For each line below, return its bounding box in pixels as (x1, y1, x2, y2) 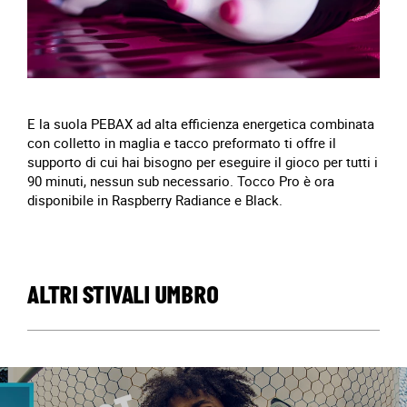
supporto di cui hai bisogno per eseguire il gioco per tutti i (27, 153, 378, 171)
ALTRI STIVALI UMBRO (27, 284, 219, 310)
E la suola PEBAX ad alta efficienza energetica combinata (27, 114, 374, 133)
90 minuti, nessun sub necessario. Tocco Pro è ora (27, 172, 334, 190)
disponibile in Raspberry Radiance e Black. (27, 191, 283, 209)
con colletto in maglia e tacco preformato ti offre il (27, 134, 336, 152)
